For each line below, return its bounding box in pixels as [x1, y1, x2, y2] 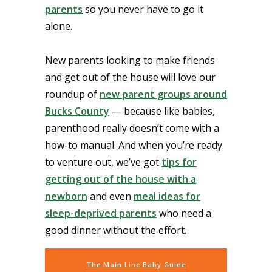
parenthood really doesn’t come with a [45, 121, 219, 135]
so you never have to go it [83, 2, 203, 16]
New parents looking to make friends [45, 53, 215, 67]
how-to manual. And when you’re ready [45, 138, 222, 152]
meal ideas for [134, 189, 200, 203]
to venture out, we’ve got [45, 155, 161, 169]
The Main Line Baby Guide [86, 260, 186, 269]
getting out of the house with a [45, 172, 196, 186]
